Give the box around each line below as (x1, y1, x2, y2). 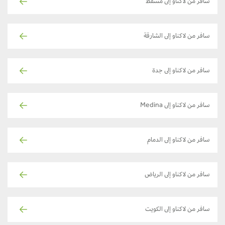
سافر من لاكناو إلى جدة (160, 67, 217, 75)
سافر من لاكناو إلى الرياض (152, 171, 217, 179)
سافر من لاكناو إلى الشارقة (151, 33, 217, 40)
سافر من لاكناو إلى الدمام (155, 137, 217, 144)
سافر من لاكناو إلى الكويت (153, 206, 217, 213)
